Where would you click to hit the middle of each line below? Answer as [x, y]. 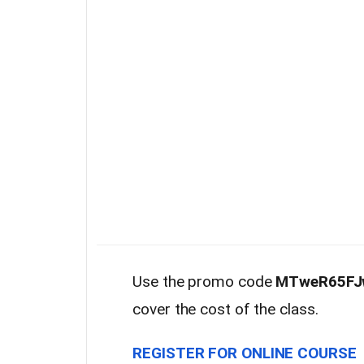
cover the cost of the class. [225, 309]
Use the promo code [204, 282]
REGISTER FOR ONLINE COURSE [245, 353]
